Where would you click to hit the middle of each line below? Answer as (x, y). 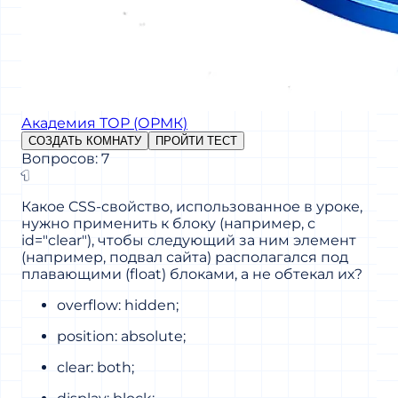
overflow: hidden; (118, 305)
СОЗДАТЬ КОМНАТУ (85, 140)
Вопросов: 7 (65, 158)
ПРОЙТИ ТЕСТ (196, 140)
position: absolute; (121, 336)
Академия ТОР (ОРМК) (104, 123)
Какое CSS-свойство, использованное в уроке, (192, 206)
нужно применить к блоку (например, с (168, 223)
